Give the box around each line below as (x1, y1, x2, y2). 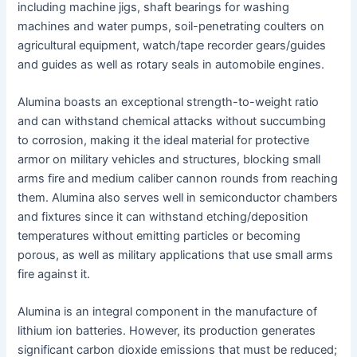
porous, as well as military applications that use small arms (18, 248, 334, 263)
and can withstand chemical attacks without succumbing (18, 114, 327, 129)
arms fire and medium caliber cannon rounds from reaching (18, 171, 339, 186)
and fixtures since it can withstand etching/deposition (18, 210, 309, 225)
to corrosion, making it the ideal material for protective (18, 133, 310, 148)
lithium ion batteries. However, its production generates (18, 324, 316, 339)
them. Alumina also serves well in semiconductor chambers (18, 190, 339, 206)
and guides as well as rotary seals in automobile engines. (18, 57, 325, 72)
